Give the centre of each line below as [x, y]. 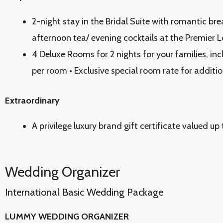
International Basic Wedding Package [84, 192]
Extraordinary [32, 101]
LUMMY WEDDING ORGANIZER [67, 217]
